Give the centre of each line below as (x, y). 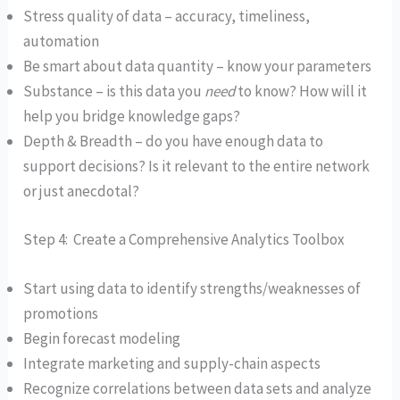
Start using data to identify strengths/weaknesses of (192, 288)
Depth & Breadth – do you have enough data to (174, 142)
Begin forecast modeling (102, 338)
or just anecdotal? (82, 192)
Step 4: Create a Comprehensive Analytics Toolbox (184, 239)
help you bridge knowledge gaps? (132, 117)
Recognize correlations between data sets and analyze (198, 388)
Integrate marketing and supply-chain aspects (172, 363)
